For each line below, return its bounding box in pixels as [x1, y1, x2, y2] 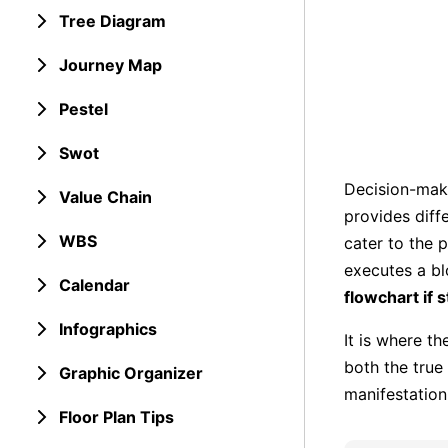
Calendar [59, 275, 130, 295]
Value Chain [59, 187, 152, 207]
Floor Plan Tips [59, 407, 174, 427]
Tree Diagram [59, 11, 166, 31]
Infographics [59, 319, 157, 339]
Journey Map [59, 55, 162, 75]
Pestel [59, 99, 108, 119]
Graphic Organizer [59, 363, 203, 383]
